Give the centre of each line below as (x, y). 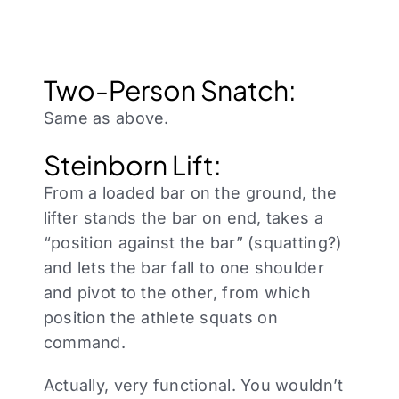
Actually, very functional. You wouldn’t (193, 386)
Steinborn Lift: (132, 165)
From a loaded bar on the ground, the (190, 193)
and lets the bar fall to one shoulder (183, 268)
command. (84, 343)
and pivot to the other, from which (177, 293)
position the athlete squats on (160, 318)
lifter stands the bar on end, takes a (183, 218)
